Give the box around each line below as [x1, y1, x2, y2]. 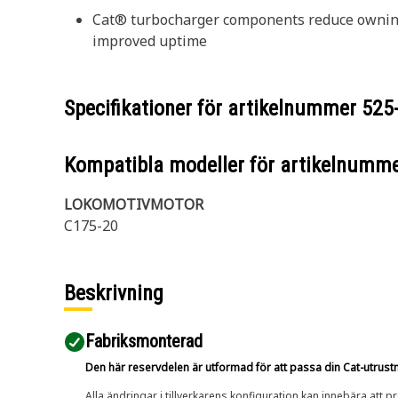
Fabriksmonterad [85, 330, 203, 352]
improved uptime [92, 31, 207, 51]
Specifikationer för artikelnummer [64, 96, 362, 121]
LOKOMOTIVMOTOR [64, 195, 203, 214]
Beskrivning [64, 281, 163, 306]
